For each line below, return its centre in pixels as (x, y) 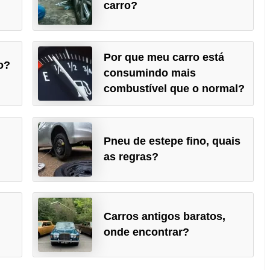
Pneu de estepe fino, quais (172, 141)
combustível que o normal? (174, 89)
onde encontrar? (146, 232)
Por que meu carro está (164, 58)
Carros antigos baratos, (164, 217)
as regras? (131, 156)
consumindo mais (149, 73)
